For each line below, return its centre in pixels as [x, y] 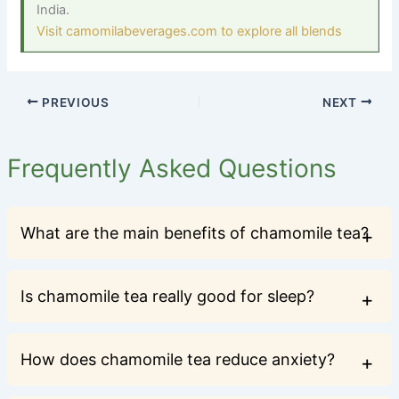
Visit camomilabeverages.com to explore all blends [190, 31]
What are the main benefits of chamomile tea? [194, 233]
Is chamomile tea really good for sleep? [167, 297]
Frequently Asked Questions [171, 169]
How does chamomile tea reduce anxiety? [177, 360]
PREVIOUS [74, 102]
